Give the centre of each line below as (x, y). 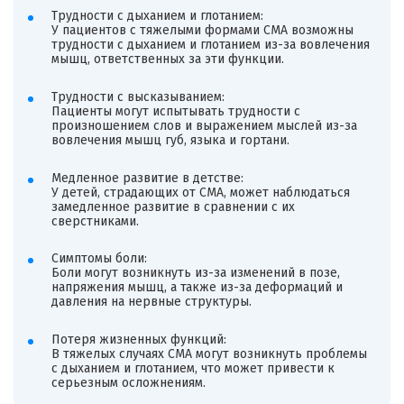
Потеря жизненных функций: (138, 339)
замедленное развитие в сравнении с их (173, 207)
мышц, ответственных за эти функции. (167, 60)
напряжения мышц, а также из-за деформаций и (197, 288)
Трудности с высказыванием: (138, 97)
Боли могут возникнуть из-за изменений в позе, (195, 273)
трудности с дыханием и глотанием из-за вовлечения (210, 45)
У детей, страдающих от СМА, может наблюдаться (200, 192)
